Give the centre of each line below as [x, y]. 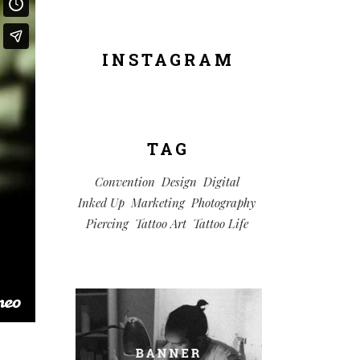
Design [179, 181]
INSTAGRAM [169, 59]
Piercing [107, 223]
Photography [224, 202]
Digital [221, 181]
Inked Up [102, 202]
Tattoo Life [220, 223]
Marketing [158, 202]
